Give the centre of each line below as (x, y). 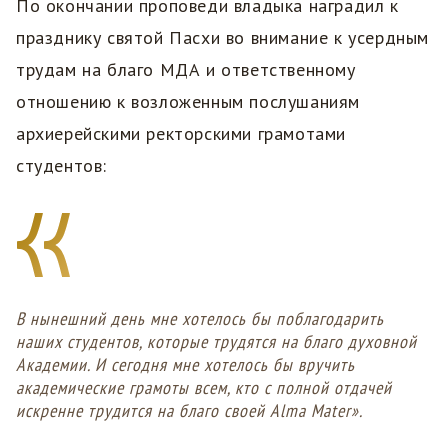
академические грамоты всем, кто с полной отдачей (204, 387)
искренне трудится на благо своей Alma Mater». (189, 410)
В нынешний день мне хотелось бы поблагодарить (200, 318)
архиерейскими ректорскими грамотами (181, 133)
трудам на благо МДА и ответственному (186, 69)
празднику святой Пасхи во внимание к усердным (223, 37)
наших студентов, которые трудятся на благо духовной (216, 341)
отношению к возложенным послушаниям (188, 101)
